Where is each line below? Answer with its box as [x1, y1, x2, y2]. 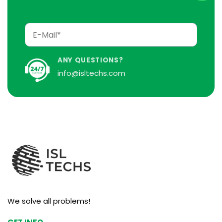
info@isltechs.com [57, 67, 125, 78]
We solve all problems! [7, 195, 90, 206]
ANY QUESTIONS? [57, 55, 123, 65]
